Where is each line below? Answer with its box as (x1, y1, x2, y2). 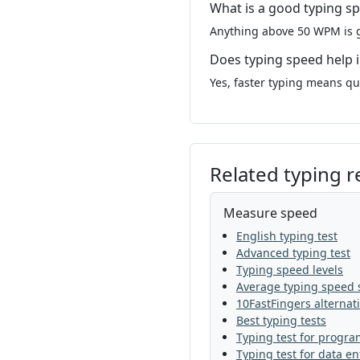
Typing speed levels (236, 262, 343, 277)
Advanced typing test (236, 245, 350, 260)
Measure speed (223, 204, 317, 222)
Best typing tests (236, 313, 326, 328)
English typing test (236, 228, 337, 243)
